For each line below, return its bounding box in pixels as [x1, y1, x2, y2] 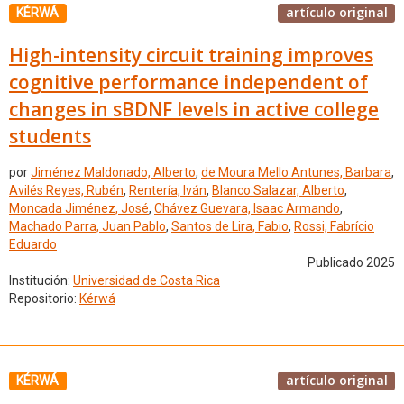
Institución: [9, 273, 73, 289]
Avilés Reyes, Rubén [9, 183, 124, 198]
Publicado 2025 [308, 255, 395, 271]
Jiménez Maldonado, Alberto [31, 165, 196, 180]
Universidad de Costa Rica [73, 273, 220, 289]
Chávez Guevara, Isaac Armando [154, 201, 340, 216]
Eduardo [9, 237, 57, 252]
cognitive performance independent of [9, 69, 368, 95]
